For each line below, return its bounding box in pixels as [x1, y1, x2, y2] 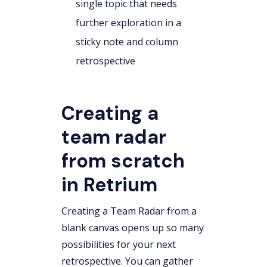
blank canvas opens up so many [61, 221, 204, 234]
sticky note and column [76, 35, 178, 48]
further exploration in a [76, 16, 181, 29]
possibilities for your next [61, 238, 176, 251]
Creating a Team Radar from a [61, 204, 197, 218]
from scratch [61, 148, 185, 173]
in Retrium [61, 172, 157, 197]
